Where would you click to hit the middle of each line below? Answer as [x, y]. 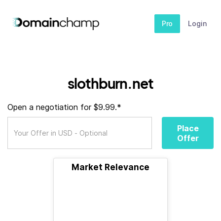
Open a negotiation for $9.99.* [64, 107]
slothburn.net [110, 83]
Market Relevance [110, 167]
